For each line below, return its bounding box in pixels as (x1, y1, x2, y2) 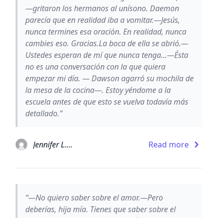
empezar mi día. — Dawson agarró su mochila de (25, 73, 194, 84)
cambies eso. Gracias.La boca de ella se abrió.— (25, 37, 188, 49)
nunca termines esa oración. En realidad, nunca (25, 26, 186, 37)
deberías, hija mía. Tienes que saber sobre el (25, 203, 176, 215)
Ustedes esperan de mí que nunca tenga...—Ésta (25, 49, 188, 60)
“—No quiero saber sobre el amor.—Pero (25, 192, 163, 203)
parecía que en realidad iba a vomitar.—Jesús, (25, 14, 180, 25)
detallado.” (25, 108, 62, 119)
